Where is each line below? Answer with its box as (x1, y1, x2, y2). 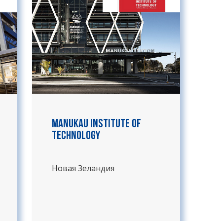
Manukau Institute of (52, 118, 141, 130)
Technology (52, 130, 100, 142)
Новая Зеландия (52, 163, 114, 174)
